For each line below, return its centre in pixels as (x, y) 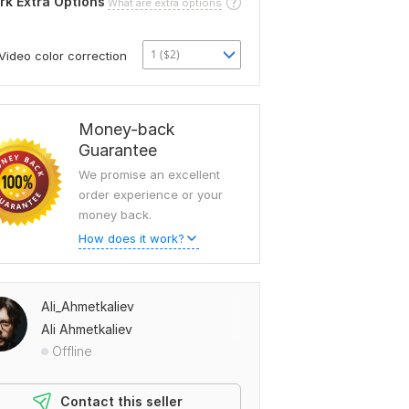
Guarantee (118, 150)
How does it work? (131, 238)
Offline (72, 351)
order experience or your (151, 194)
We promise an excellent (149, 174)
